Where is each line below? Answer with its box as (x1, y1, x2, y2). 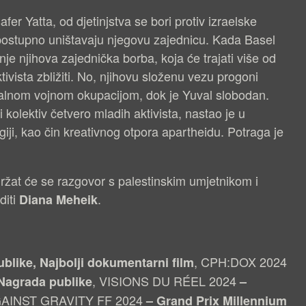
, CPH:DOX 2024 (194, 253, 287, 271)
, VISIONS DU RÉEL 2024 (92, 272, 236, 290)
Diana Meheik (19, 191, 98, 209)
